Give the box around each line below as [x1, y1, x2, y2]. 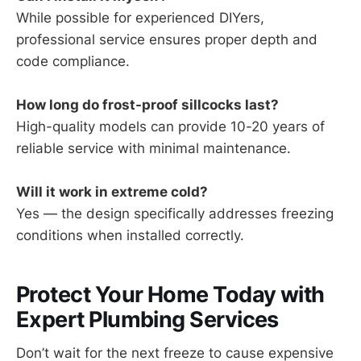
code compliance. [16, 52, 130, 69]
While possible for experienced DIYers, [16, 9, 264, 26]
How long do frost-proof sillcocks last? [16, 96, 279, 113]
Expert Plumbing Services [16, 305, 279, 333]
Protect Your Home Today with [16, 280, 325, 308]
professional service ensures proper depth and [16, 31, 317, 48]
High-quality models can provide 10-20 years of [16, 118, 325, 135]
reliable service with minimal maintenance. [16, 139, 291, 156]
